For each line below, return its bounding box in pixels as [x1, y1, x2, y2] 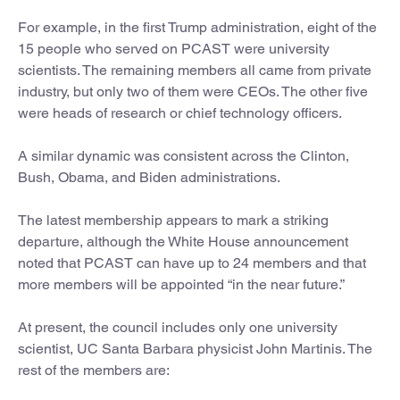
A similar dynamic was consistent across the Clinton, [18, 146, 349, 164]
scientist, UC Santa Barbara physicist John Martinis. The [18, 339, 372, 357]
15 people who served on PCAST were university [18, 39, 329, 57]
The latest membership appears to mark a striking [18, 211, 329, 229]
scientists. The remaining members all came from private [18, 61, 371, 79]
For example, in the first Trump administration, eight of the [18, 18, 377, 36]
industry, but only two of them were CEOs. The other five [18, 82, 368, 100]
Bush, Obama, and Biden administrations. [18, 168, 280, 186]
